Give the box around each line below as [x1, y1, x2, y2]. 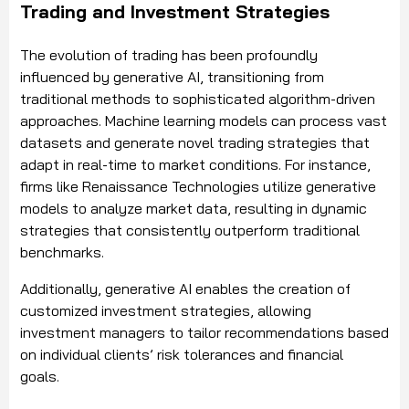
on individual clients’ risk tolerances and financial [20, 345, 343, 364]
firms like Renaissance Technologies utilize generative [20, 177, 376, 196]
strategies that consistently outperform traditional [20, 221, 360, 240]
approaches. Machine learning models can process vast [20, 111, 387, 131]
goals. [20, 367, 59, 386]
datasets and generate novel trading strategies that [20, 133, 370, 152]
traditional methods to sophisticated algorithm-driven [20, 89, 375, 109]
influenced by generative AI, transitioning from [20, 68, 324, 87]
